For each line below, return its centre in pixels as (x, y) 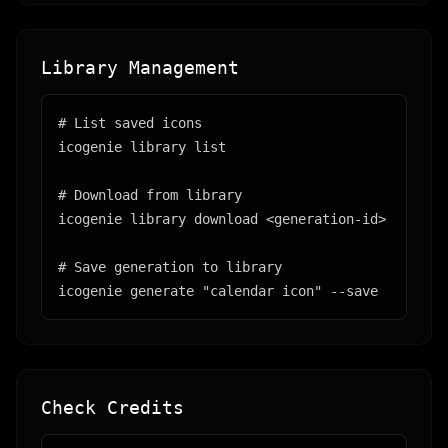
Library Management (140, 67)
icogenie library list (142, 147)
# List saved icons (130, 123)
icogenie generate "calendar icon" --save (218, 291)
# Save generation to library (170, 267)
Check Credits (112, 407)
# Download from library (150, 195)
